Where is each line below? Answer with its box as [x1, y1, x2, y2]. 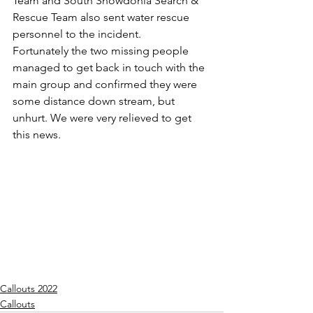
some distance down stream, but [13, 94, 177, 108]
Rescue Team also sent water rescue [13, 10, 192, 24]
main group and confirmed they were [13, 78, 200, 91]
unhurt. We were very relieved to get [13, 111, 194, 124]
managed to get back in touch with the [13, 61, 208, 74]
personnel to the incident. [13, 27, 141, 41]
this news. [13, 128, 61, 141]
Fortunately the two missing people [13, 44, 191, 57]
